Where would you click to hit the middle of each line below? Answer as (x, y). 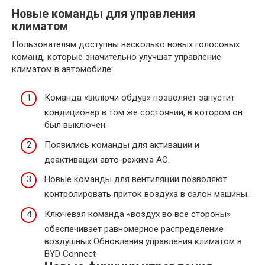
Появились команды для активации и (122, 145)
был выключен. (76, 125)
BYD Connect (70, 253)
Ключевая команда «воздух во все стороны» (138, 214)
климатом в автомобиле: (62, 69)
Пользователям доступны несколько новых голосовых (126, 44)
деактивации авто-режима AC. (107, 159)
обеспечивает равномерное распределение (134, 229)
